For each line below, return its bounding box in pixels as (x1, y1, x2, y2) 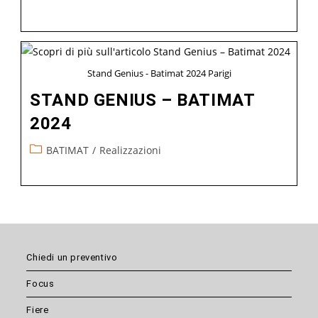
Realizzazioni (99, 143, 162, 157)
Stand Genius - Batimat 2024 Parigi (87, 66, 231, 79)
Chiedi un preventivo (26, 251, 118, 263)
